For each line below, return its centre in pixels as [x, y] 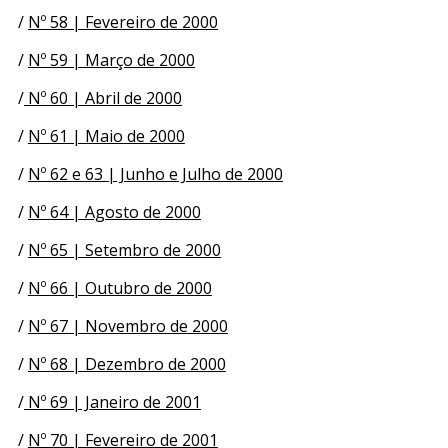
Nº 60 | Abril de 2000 [102, 97]
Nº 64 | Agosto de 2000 [114, 211]
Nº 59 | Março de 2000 [111, 59]
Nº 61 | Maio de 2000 [106, 135]
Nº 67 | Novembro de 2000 [127, 325]
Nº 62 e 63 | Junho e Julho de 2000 [155, 173]
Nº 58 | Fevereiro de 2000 [122, 21]
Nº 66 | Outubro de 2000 [119, 287]
